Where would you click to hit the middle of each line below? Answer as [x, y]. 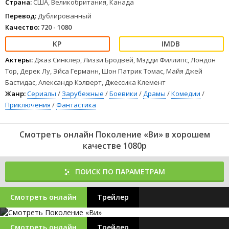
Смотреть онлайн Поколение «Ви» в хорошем [114, 134]
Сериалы [42, 94]
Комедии [186, 94]
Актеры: [19, 60]
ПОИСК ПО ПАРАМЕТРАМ [120, 171]
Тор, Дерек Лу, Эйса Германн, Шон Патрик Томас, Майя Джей [104, 71]
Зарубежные [83, 94]
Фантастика [76, 105]
